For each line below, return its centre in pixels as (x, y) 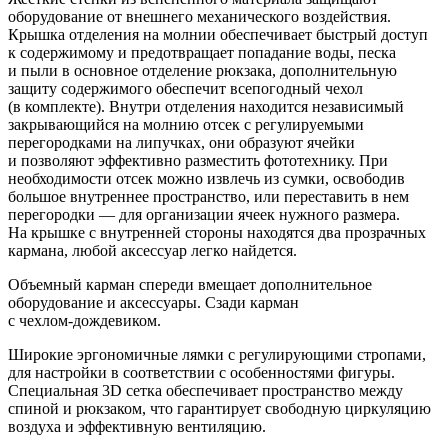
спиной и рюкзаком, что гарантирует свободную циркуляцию (219, 408)
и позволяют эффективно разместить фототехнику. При (198, 160)
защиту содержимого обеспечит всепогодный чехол (185, 88)
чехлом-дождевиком (88, 320)
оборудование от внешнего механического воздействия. (199, 16)
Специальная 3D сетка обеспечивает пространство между (205, 390)
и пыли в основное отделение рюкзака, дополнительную (202, 70)
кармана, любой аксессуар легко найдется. (152, 250)
